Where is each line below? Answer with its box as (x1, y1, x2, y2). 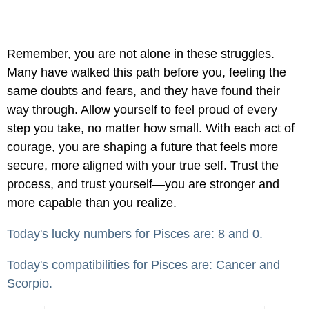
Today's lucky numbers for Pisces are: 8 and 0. (7, 227, 263, 241)
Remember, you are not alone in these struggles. (7, 47, 275, 61)
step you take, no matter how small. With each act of (7, 121, 295, 136)
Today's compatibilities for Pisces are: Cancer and (7, 258, 280, 272)
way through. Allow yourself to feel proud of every (7, 103, 277, 117)
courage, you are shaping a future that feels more (7, 140, 278, 154)
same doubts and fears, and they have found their (7, 84, 280, 99)
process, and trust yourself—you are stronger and (7, 177, 279, 192)
